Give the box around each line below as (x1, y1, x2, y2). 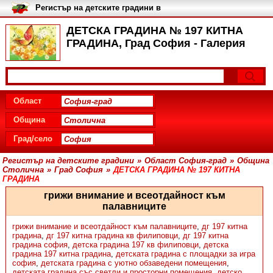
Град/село (13, 134, 52, 143)
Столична (2, 165, 44, 174)
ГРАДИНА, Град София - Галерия (66, 37, 246, 49)
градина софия (12, 240, 68, 249)
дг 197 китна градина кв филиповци (46, 231, 178, 240)
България (35, 12, 73, 21)
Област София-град (144, 156, 227, 165)
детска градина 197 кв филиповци (72, 240, 199, 249)
